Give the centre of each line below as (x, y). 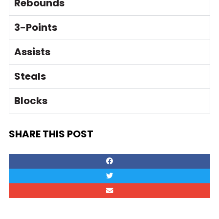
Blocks (31, 101)
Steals (30, 76)
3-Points (36, 27)
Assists (32, 52)
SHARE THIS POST (51, 134)
